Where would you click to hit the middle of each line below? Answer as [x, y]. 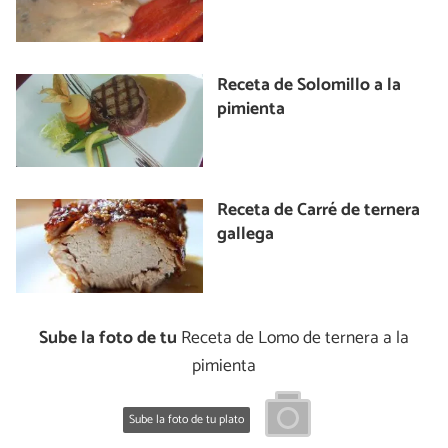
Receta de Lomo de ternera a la [293, 338]
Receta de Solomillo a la [309, 85]
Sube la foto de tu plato [186, 420]
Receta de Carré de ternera [319, 211]
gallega [246, 235]
